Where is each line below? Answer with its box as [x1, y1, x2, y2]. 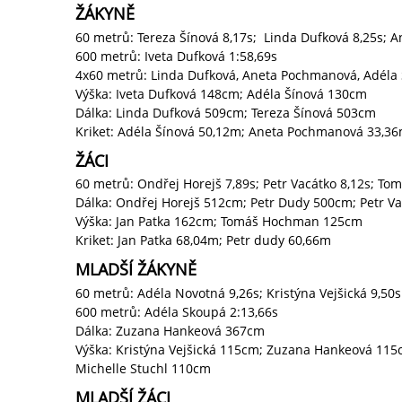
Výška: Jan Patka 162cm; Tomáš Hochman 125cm [75, 213, 363, 231]
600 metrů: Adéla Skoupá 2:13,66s [75, 302, 278, 320]
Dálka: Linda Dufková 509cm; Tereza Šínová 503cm [75, 103, 376, 121]
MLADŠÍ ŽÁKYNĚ [75, 258, 197, 281]
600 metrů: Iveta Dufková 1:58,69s [75, 47, 277, 65]
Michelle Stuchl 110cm [75, 359, 211, 377]
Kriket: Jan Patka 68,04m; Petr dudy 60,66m [75, 232, 331, 249]
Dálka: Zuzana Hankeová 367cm [75, 321, 265, 339]
